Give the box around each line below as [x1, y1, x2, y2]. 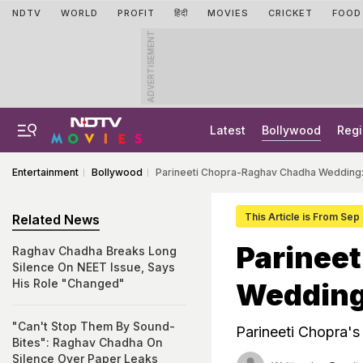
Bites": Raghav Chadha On [12, 335, 163, 349]
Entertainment [12, 166, 79, 178]
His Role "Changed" [12, 276, 125, 290]
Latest [210, 123, 246, 137]
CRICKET [268, 7, 313, 19]
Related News [12, 211, 100, 228]
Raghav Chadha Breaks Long [12, 244, 177, 258]
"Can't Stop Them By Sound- [12, 319, 175, 333]
